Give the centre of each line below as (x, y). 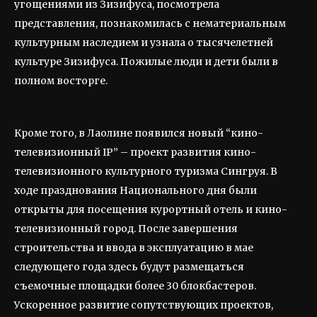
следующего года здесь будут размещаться (129, 267)
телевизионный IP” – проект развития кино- (135, 152)
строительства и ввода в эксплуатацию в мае (134, 248)
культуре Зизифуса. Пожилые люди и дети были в (146, 62)
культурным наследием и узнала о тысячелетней (144, 42)
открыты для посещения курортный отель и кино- (151, 209)
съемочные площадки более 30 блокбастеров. (135, 286)
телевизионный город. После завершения (126, 229)
